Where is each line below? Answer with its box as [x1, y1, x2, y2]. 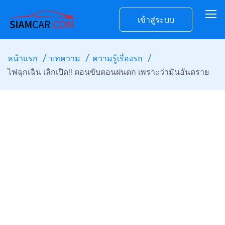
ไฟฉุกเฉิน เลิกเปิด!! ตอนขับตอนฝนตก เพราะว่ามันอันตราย [8, 67, 209, 77]
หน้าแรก [8, 54, 38, 63]
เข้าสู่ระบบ [138, 15, 174, 25]
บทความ [50, 54, 80, 63]
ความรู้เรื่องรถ [92, 54, 143, 63]
